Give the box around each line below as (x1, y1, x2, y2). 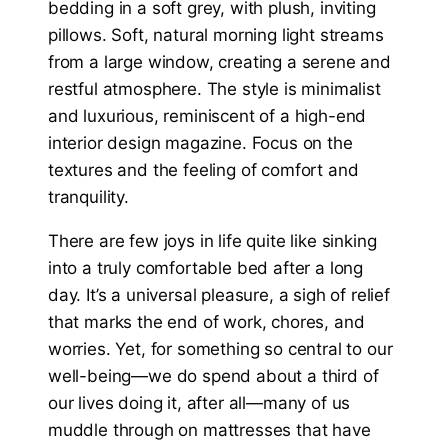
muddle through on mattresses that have (48, 420, 371, 441)
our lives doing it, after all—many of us (48, 393, 351, 414)
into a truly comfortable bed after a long (48, 258, 364, 279)
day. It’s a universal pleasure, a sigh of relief (48, 285, 390, 306)
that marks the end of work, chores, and (48, 312, 365, 333)
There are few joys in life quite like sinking (48, 231, 377, 252)
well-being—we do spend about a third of (48, 366, 379, 387)
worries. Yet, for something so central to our (48, 339, 393, 360)
